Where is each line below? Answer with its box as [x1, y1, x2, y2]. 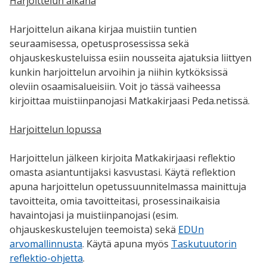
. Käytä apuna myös [82, 237, 171, 251]
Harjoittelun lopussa [10, 123, 101, 136]
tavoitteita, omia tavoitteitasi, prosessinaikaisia [10, 194, 220, 208]
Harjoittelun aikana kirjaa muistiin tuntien [10, 23, 197, 36]
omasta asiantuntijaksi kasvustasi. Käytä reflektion [10, 166, 235, 179]
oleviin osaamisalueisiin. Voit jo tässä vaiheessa [10, 80, 221, 94]
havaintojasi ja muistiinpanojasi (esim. [10, 209, 178, 222]
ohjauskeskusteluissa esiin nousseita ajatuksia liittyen [10, 51, 252, 65]
